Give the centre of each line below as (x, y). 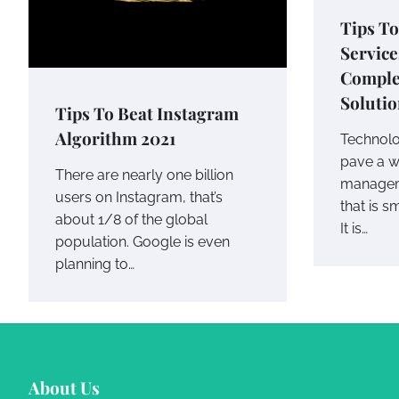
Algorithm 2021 (115, 138)
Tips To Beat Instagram (147, 114)
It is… (354, 228)
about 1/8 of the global (131, 220)
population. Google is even (142, 242)
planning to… (95, 265)
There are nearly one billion (144, 175)
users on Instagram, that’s (139, 198)
